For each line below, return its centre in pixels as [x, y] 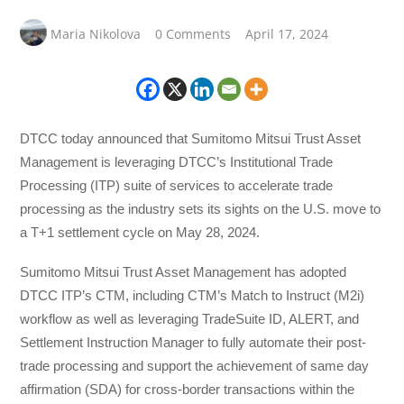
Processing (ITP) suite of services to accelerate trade [177, 185]
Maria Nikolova [96, 33]
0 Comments [193, 33]
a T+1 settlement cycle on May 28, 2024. [140, 232]
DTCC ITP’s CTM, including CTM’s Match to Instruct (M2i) [193, 296]
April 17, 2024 [287, 33]
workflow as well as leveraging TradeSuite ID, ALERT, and [190, 319]
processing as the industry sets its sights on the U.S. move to [201, 208]
